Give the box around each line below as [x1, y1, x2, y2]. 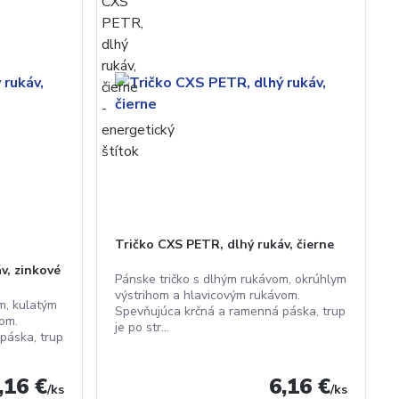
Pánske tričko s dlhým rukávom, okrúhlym [115, 271, 347, 288]
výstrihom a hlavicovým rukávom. [115, 287, 301, 304]
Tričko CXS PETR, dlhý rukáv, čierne [115, 236, 335, 253]
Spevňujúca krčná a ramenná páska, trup [115, 303, 346, 320]
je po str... [115, 319, 170, 336]
